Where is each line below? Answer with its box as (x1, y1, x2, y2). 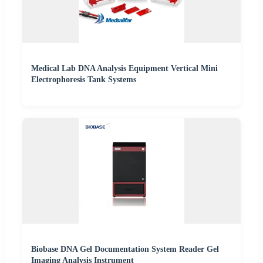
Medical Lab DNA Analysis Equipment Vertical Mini (31, 63, 218, 73)
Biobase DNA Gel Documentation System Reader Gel (31, 244, 219, 254)
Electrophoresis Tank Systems (31, 75, 136, 84)
